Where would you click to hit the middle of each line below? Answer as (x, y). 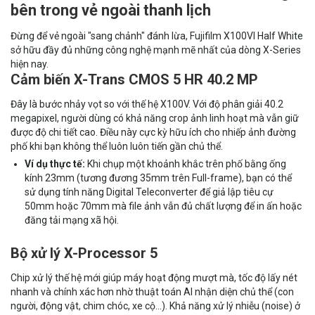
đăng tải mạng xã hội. (72, 220)
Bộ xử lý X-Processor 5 (84, 253)
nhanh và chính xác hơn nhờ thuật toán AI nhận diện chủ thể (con (152, 292)
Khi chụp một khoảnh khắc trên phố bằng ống (186, 164)
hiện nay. (30, 64)
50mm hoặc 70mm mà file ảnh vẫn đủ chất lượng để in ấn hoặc (163, 206)
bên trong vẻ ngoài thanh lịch (111, 11)
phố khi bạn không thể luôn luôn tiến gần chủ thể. (117, 147)
